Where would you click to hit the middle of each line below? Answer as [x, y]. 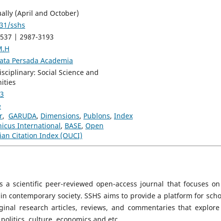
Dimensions [60, 115]
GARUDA [22, 115]
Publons [97, 115]
